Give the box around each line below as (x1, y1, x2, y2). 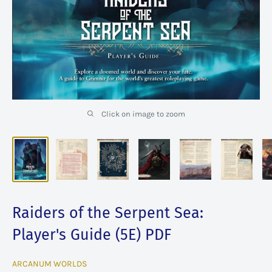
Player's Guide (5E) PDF (12, 225, 171, 244)
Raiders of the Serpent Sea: (12, 203, 203, 222)
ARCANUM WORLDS (12, 258, 87, 269)
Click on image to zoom (101, 109, 185, 118)
